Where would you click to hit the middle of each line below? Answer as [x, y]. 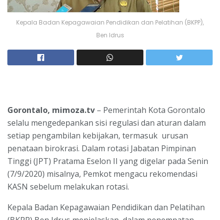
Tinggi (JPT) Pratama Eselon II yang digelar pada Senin [108, 161]
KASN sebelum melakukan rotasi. [68, 186]
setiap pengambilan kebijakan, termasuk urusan [98, 135]
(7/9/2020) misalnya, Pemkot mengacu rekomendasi [102, 174]
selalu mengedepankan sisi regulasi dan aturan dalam [107, 123]
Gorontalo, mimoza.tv [51, 110]
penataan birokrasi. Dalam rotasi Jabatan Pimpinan [102, 148]
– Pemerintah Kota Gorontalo [150, 110]
